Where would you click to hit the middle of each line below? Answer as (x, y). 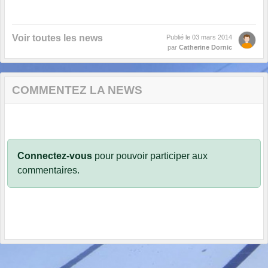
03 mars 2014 (212, 37)
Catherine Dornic (205, 48)
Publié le (179, 37)
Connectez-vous (55, 156)
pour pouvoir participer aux (150, 156)
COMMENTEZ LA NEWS (77, 90)
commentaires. (48, 170)
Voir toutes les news (57, 38)
